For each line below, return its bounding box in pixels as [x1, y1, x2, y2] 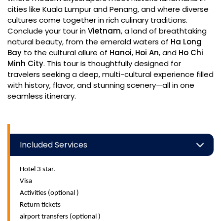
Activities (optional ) [20, 189, 80, 197]
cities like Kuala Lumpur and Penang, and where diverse [7, 4, 209, 14]
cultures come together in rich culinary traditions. [7, 15, 187, 25]
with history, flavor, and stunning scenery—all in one [7, 80, 194, 90]
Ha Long [171, 37, 202, 47]
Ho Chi [179, 47, 203, 58]
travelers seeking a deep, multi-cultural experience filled [7, 69, 214, 79]
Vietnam [88, 26, 121, 36]
